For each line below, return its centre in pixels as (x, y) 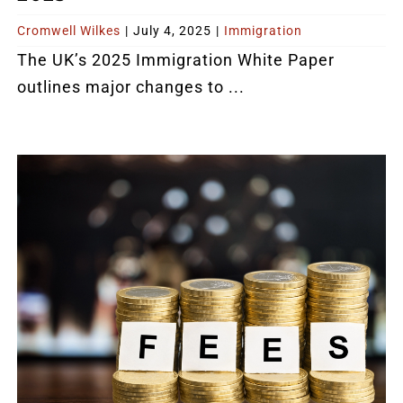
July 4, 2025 (173, 30)
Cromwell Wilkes (69, 30)
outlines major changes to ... (131, 86)
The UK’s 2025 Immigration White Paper (176, 59)
